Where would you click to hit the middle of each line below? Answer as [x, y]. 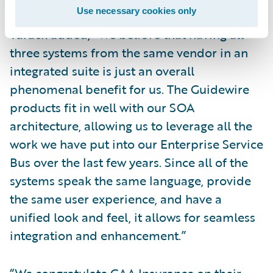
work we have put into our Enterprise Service [136, 144]
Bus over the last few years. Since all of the [129, 162]
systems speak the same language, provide [130, 180]
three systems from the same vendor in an [129, 52]
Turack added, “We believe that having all [127, 34]
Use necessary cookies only [136, 10]
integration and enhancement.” [98, 235]
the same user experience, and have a [116, 199]
